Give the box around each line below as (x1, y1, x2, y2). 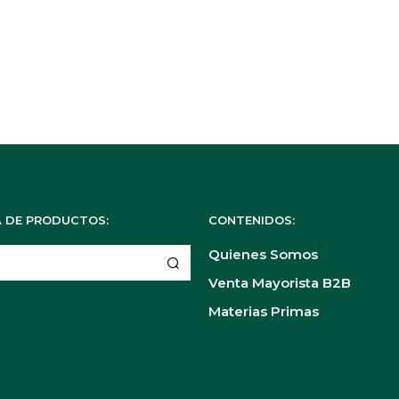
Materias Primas (208, 303, 319, 321)
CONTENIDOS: (208, 213, 295, 228)
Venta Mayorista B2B (208, 274, 351, 292)
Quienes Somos (208, 246, 318, 264)
